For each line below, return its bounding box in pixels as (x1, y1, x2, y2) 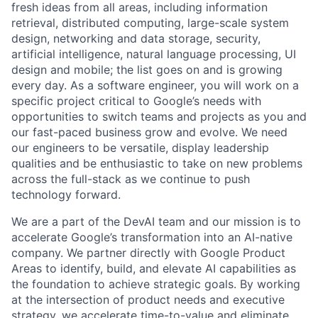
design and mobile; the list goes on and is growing (11, 62, 283, 77)
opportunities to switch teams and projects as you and (11, 109, 307, 124)
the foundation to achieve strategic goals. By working (11, 276, 300, 291)
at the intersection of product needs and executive (11, 292, 285, 307)
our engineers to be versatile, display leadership (11, 140, 269, 155)
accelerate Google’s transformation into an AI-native (11, 229, 292, 244)
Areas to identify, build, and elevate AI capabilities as (11, 261, 296, 275)
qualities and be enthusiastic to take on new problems (11, 155, 302, 170)
